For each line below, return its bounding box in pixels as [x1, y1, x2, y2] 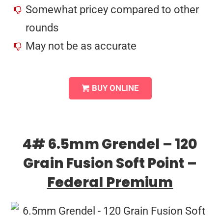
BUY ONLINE [91, 83, 139, 93]
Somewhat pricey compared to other [26, 3, 199, 16]
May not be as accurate [26, 39, 137, 52]
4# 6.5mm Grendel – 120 [22, 134, 198, 154]
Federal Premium [47, 172, 173, 192]
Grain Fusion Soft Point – [23, 153, 197, 173]
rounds [26, 21, 59, 34]
